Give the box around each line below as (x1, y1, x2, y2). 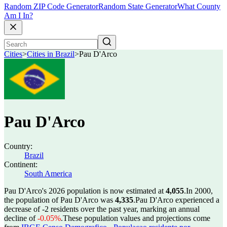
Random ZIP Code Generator (4, 2, 98, 11)
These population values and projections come (63, 214, 210, 222)
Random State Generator (98, 2, 177, 11)
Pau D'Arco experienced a (135, 196, 219, 204)
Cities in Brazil (27, 50, 74, 59)
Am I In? (4, 11, 33, 20)
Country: (4, 142, 32, 150)
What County (177, 2, 220, 11)
